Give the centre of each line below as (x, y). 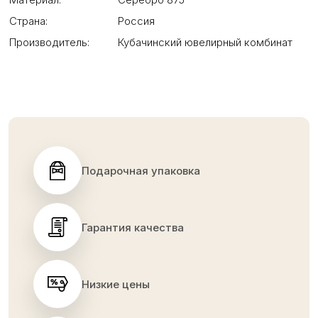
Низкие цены (116, 284)
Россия (136, 21)
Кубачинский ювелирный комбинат (205, 42)
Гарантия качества (133, 227)
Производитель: (49, 42)
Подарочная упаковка (141, 170)
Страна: (28, 21)
